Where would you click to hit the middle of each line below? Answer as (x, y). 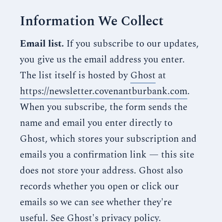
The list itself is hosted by (75, 76)
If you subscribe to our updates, (131, 44)
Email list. (42, 44)
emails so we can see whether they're (96, 202)
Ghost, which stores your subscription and (108, 139)
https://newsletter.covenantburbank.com (104, 91)
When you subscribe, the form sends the (104, 107)
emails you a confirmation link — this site (107, 155)
